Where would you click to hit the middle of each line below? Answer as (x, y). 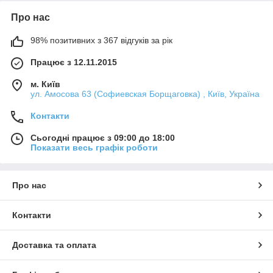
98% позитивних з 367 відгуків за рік (101, 41)
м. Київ (45, 84)
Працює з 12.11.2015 (74, 62)
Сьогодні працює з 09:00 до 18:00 (103, 138)
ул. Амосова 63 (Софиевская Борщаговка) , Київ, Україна (145, 94)
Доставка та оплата (54, 245)
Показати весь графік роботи (94, 148)
